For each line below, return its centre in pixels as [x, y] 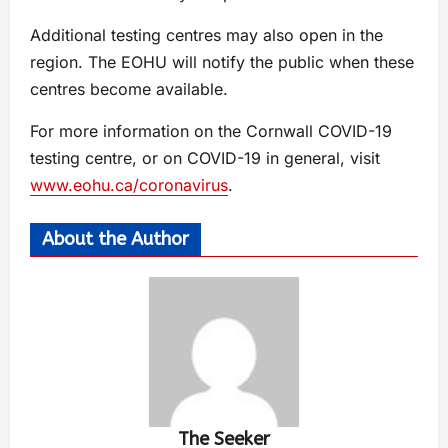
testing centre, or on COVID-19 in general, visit [205, 158]
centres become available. [129, 89]
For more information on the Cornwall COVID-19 [211, 131]
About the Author [115, 239]
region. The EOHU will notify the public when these [222, 62]
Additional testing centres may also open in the [206, 35]
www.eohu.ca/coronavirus [129, 185]
